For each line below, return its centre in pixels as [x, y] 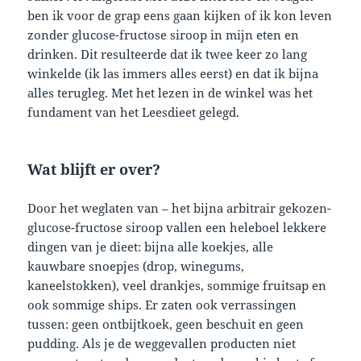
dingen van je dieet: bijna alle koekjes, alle [151, 247]
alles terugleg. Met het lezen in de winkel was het [170, 93]
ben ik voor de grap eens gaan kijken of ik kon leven [180, 16]
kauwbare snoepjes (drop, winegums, [136, 266]
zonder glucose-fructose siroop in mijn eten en [164, 35]
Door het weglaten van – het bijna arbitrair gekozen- [180, 208]
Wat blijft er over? [94, 170]
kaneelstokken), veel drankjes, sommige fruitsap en [177, 286]
